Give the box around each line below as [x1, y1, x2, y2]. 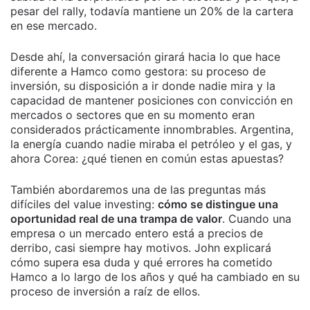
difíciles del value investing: [10, 197, 158, 211]
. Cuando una [222, 212, 291, 226]
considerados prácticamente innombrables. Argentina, [10, 122, 293, 136]
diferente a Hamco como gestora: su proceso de [10, 64, 266, 78]
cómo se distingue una [158, 197, 278, 211]
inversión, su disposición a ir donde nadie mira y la [10, 79, 275, 93]
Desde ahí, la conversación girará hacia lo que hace [10, 50, 280, 64]
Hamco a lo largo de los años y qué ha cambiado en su [10, 270, 300, 284]
